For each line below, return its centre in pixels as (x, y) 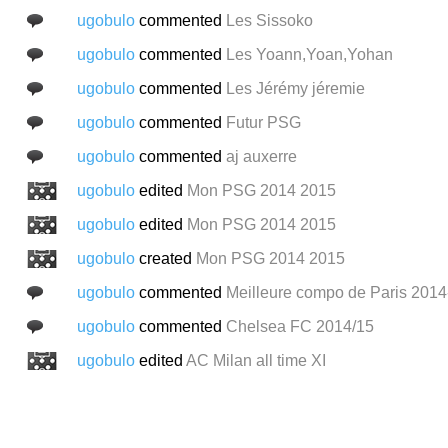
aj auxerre (261, 156)
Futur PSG (263, 122)
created (167, 258)
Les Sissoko (269, 20)
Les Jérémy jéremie (295, 88)
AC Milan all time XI (255, 360)
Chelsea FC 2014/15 (299, 326)
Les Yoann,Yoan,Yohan (309, 54)
